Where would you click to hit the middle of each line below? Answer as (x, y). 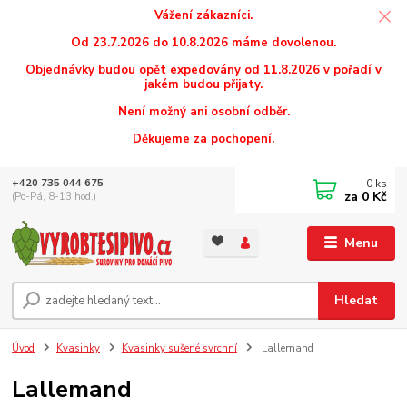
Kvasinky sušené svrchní (179, 349)
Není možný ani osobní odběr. (203, 111)
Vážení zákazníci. (203, 15)
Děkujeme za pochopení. (203, 139)
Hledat (357, 301)
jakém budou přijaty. (203, 84)
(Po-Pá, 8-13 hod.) (55, 197)
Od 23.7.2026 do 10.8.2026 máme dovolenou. (203, 42)
